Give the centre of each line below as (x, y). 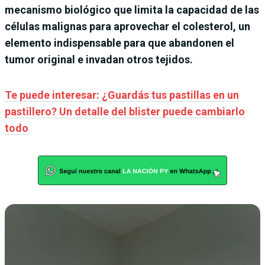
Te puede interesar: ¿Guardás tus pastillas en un (122, 95)
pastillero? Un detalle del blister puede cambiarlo (125, 111)
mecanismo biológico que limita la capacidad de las (132, 9)
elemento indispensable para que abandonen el (119, 43)
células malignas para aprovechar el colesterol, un (127, 26)
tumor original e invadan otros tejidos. (99, 59)
